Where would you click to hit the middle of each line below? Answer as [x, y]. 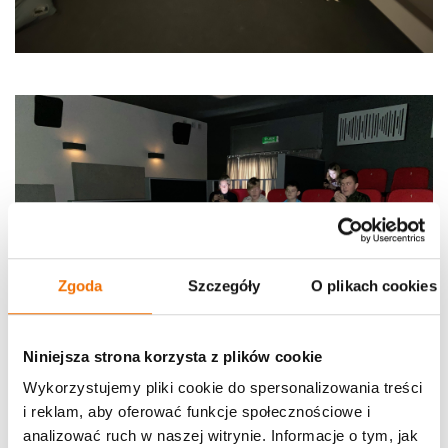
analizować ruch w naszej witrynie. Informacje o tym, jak [220, 436]
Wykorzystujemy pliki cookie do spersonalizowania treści [223, 388]
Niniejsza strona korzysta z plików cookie [173, 356]
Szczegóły [224, 285]
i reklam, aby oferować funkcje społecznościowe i [196, 412]
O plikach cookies [374, 285]
